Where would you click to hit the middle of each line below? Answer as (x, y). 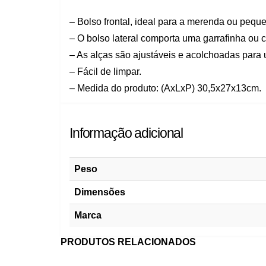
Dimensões (100, 192)
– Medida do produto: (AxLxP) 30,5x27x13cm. (165, 88)
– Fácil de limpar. (105, 72)
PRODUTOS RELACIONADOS (128, 242)
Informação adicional (126, 133)
